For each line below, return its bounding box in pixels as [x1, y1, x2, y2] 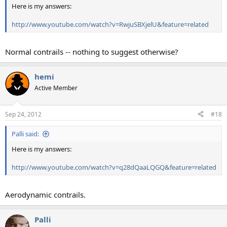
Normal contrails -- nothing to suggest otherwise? [5, 47, 178, 57]
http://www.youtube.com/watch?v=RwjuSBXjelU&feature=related [12, 19, 209, 29]
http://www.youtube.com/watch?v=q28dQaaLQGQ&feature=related [12, 162, 216, 172]
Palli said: [12, 129, 39, 138]
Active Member [34, 84, 78, 93]
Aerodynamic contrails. [5, 190, 86, 200]
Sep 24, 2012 [5, 109, 42, 119]
